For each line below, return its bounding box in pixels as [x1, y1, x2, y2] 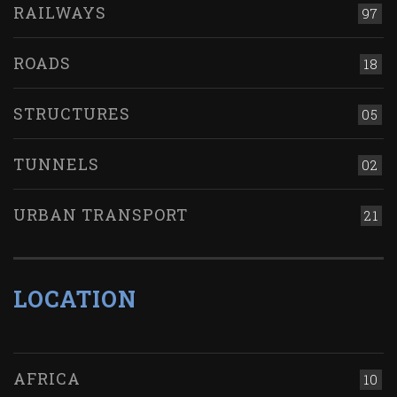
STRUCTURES [13, 103, 130, 125]
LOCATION [13, 284, 136, 315]
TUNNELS [13, 153, 99, 175]
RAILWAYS [13, 2, 106, 24]
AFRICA [13, 368, 81, 390]
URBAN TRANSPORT [13, 204, 188, 226]
